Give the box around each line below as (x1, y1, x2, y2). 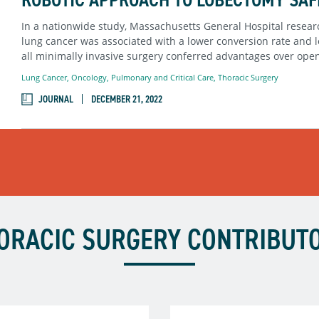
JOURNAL (38, 92, 73, 106)
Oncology (70, 72, 107, 83)
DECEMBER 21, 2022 (90, 92, 162, 106)
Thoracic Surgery (217, 72, 278, 83)
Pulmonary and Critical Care (110, 72, 214, 83)
